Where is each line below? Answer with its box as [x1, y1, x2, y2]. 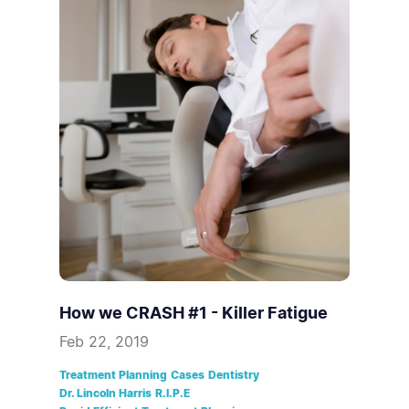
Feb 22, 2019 [59, 332, 149, 351]
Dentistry [208, 368, 259, 383]
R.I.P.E [155, 386, 190, 401]
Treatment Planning [59, 368, 167, 383]
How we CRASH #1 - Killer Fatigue [59, 303, 328, 323]
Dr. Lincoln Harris [59, 386, 152, 401]
